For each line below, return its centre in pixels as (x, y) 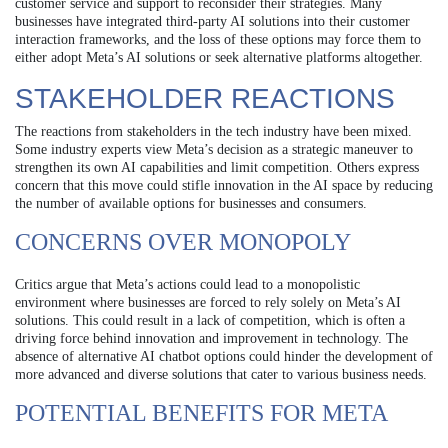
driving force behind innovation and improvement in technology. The (211, 338)
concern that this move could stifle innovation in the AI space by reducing (224, 185)
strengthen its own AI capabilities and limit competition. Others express (217, 167)
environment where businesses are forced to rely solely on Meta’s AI (208, 302)
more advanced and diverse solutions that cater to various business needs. (221, 374)
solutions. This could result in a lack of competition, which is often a (210, 320)
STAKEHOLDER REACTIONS (205, 98)
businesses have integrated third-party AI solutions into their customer (212, 21)
